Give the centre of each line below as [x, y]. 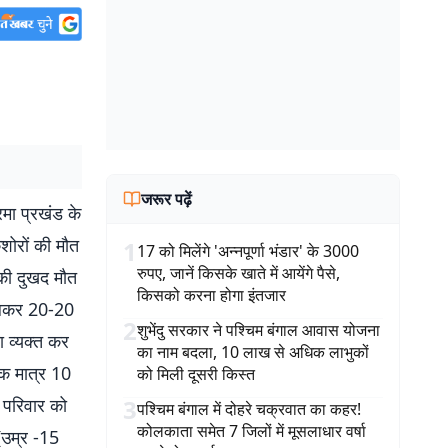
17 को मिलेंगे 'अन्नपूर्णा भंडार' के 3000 [248, 251]
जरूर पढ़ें [166, 199]
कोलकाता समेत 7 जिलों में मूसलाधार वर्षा [251, 431]
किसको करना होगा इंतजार [211, 295]
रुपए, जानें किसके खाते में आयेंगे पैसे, [238, 273]
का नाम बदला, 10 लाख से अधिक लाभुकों [253, 352]
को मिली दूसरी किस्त [196, 374]
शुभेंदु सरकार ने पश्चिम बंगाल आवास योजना [258, 330]
